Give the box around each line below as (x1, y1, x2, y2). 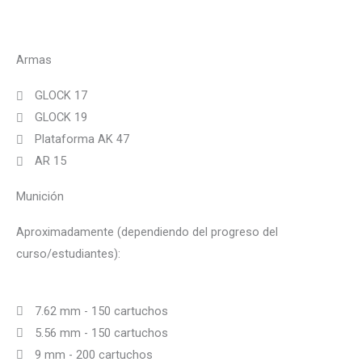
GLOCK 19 (35, 110, 88, 125)
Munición (16, 189, 64, 204)
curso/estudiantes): (16, 246, 120, 262)
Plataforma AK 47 (35, 132, 130, 147)
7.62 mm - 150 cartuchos (35, 303, 169, 318)
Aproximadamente (16, 225, 117, 240)
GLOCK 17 (35, 88, 88, 103)
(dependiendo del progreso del (117, 225, 278, 240)
